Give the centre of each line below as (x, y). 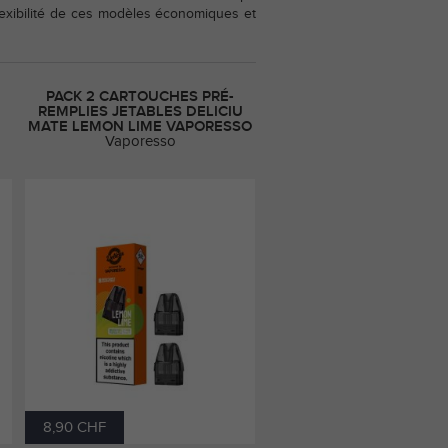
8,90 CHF (74, 428)
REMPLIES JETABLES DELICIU (140, 112)
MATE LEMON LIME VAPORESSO (140, 127)
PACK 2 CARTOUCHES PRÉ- (140, 97)
